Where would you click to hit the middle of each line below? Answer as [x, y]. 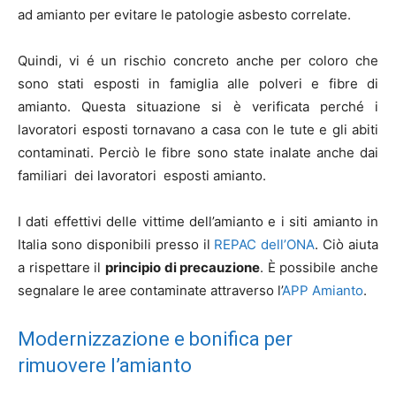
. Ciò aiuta [346, 244]
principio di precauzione [183, 267]
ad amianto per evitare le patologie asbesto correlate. [184, 15]
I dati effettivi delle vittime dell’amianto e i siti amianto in [198, 221]
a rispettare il [61, 267]
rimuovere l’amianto [105, 366]
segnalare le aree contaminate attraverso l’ [150, 290]
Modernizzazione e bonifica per [155, 339]
